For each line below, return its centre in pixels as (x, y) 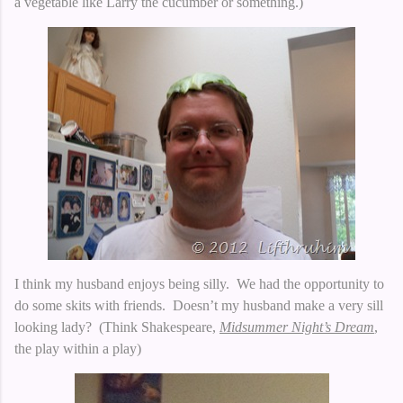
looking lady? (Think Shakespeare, (117, 327)
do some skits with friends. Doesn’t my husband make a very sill (199, 305)
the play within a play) (78, 348)
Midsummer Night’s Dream (297, 327)
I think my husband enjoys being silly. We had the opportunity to (199, 283)
